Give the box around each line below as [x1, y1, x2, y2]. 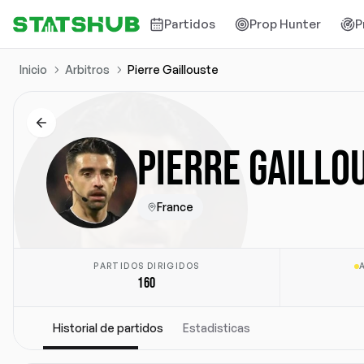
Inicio [19, 63, 47, 76]
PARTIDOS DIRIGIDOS [93, 261, 200, 271]
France [157, 200, 193, 214]
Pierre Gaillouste [128, 63, 219, 76]
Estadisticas [183, 321, 250, 335]
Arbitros [65, 63, 110, 76]
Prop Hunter [249, 15, 322, 32]
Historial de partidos [53, 321, 163, 335]
